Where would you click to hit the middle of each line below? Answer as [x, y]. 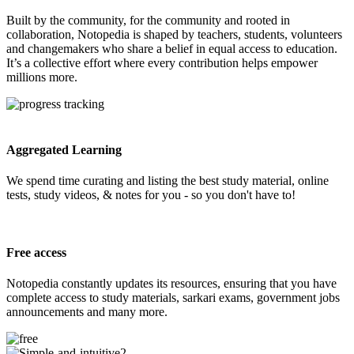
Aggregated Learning [64, 149]
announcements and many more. [87, 312]
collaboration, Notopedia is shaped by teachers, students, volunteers [174, 35]
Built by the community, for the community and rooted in [148, 21]
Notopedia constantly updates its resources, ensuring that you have [171, 284]
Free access [36, 253]
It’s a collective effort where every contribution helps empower [162, 63]
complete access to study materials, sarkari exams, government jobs [173, 298]
